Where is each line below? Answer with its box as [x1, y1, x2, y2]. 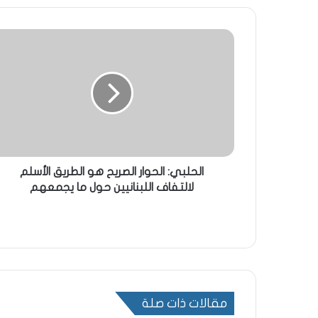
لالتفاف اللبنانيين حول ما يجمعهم [30, 182, 194, 193]
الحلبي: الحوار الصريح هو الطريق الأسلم [20, 166, 204, 177]
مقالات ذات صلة [142, 297, 227, 310]
